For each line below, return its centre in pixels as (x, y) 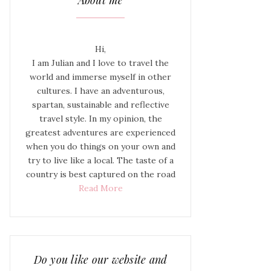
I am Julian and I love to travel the (100, 63)
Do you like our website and (100, 260)
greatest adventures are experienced (100, 132)
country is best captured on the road (100, 174)
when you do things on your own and (100, 146)
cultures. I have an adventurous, (100, 91)
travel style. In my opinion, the (100, 119)
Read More (100, 188)
